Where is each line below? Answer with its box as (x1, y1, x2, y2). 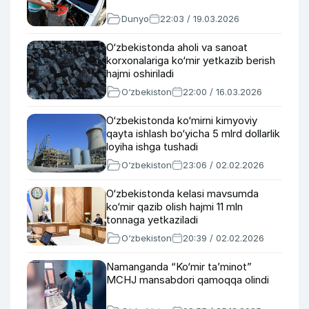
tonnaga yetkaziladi (106, 213, 198, 226)
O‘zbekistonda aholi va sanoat (106, 41, 248, 54)
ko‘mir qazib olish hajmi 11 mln (106, 200, 243, 213)
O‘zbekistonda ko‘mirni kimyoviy (106, 114, 257, 127)
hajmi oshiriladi (106, 67, 174, 80)
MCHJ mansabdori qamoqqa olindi (106, 273, 269, 286)
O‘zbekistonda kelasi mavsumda (106, 187, 259, 200)
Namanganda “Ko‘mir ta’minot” (106, 260, 252, 273)
